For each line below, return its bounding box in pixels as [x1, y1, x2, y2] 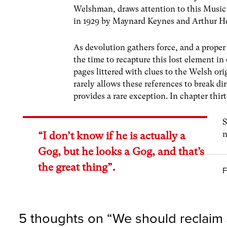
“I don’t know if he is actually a [38, 129, 186, 142]
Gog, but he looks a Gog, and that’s [38, 145, 205, 158]
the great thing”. [38, 161, 116, 173]
